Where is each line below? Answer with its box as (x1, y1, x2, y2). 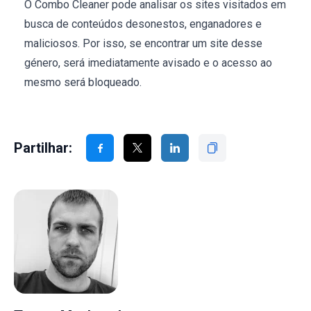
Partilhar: (14, 140, 72, 157)
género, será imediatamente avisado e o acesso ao (24, 56, 272, 70)
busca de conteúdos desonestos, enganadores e (24, 17, 262, 31)
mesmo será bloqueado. (24, 76, 142, 90)
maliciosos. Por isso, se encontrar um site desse (24, 37, 262, 51)
